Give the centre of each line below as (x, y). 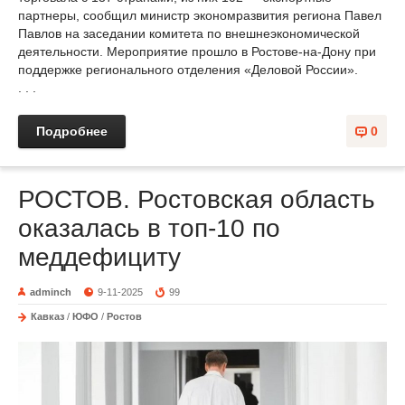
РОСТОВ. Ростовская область (197, 200)
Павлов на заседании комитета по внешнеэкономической (189, 34)
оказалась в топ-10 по (149, 229)
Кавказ (47, 317)
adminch (51, 292)
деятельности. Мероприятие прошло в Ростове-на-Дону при (197, 52)
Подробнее (72, 132)
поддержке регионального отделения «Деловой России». (188, 70)
